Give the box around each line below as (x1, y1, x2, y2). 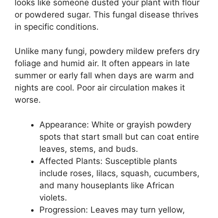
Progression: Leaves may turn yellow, (39, 204, 185, 215)
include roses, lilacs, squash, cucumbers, (39, 168, 200, 178)
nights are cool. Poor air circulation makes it (15, 83, 185, 92)
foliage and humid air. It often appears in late (15, 58, 190, 68)
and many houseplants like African (39, 180, 174, 190)
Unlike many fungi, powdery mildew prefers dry (15, 46, 200, 56)
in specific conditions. (15, 21, 99, 32)
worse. (15, 95, 41, 105)
